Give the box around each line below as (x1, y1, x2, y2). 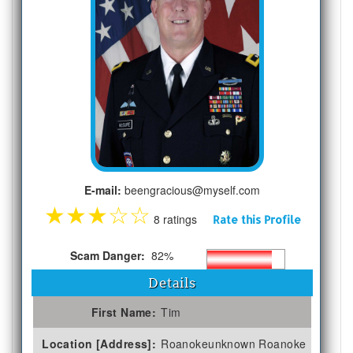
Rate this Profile (212, 212, 301, 226)
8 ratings (150, 210, 213, 227)
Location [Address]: (42, 335, 157, 351)
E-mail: (84, 181, 122, 198)
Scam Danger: (69, 247, 148, 263)
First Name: (91, 303, 157, 320)
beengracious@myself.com (121, 181, 261, 198)
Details (148, 274, 196, 291)
